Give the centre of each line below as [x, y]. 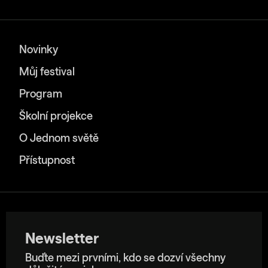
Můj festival [47, 72]
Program [41, 94]
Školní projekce [56, 116]
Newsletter [62, 239]
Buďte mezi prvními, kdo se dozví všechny [125, 258]
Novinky [39, 50]
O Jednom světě [59, 138]
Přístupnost [47, 161]
